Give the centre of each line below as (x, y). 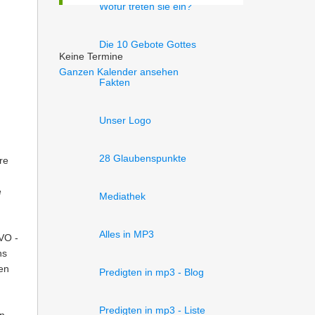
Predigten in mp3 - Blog (152, 272)
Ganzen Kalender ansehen (118, 72)
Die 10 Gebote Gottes (148, 44)
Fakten (115, 82)
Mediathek (122, 196)
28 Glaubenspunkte (143, 158)
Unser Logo (125, 120)
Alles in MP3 (127, 234)
